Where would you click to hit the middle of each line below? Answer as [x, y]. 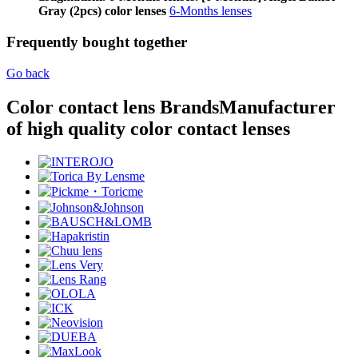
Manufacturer [277, 107]
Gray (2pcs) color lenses [102, 11]
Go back [28, 73]
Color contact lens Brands [113, 107]
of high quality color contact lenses [148, 128]
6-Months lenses [211, 11]
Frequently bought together [97, 42]
